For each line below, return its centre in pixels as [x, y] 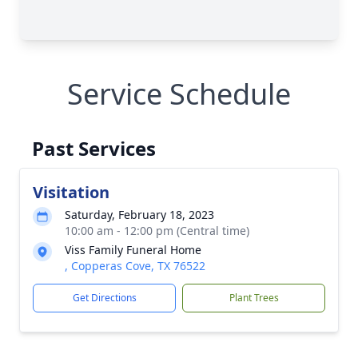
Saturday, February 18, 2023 [139, 215]
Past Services [94, 148]
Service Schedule [179, 94]
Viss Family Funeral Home [133, 250]
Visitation [71, 192]
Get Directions [104, 298]
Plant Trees [254, 298]
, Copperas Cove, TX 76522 [135, 266]
